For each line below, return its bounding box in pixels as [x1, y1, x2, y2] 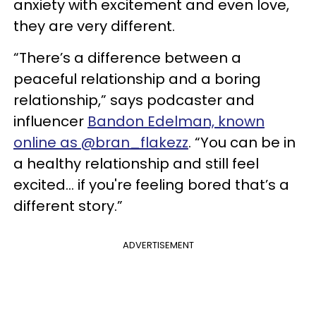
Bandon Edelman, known [87, 111, 265, 131]
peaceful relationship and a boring [13, 69, 261, 89]
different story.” [13, 196, 126, 216]
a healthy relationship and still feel [13, 154, 259, 174]
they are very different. [13, 16, 175, 36]
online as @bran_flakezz [13, 133, 188, 152]
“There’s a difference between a [13, 48, 241, 68]
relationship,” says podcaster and [13, 90, 255, 110]
